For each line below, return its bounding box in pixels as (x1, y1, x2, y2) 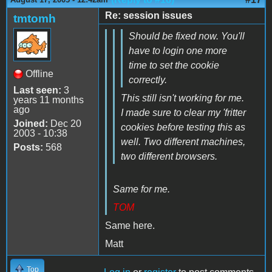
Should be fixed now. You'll (129, 30, 245, 41)
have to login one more (129, 45, 227, 56)
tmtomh (13, 12, 56, 25)
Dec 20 (48, 118, 81, 129)
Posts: (13, 141, 43, 152)
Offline (25, 68, 53, 79)
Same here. (105, 220, 155, 231)
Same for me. (113, 183, 170, 194)
